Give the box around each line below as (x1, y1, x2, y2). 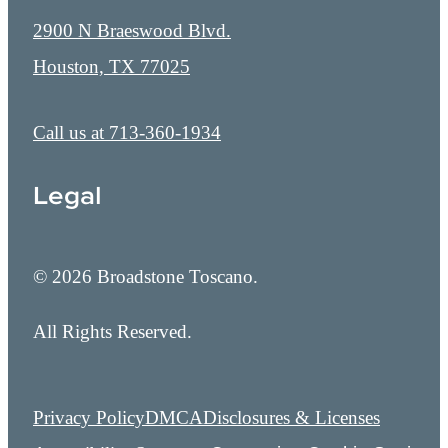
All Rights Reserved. (33, 321, 192, 343)
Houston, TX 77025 (33, 55, 190, 77)
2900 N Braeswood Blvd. (33, 19, 231, 41)
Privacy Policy (33, 406, 145, 428)
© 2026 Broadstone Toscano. (33, 266, 258, 288)
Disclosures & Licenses (203, 406, 380, 428)
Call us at (33, 121, 104, 143)
